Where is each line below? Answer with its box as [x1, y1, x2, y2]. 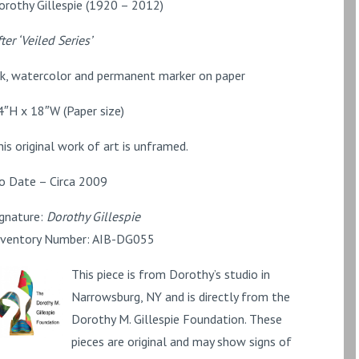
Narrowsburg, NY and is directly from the [71, 288, 291, 305]
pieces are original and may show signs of [71, 333, 292, 349]
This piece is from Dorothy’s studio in [71, 266, 271, 282]
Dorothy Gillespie [46, 208, 141, 224]
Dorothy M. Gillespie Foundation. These [71, 311, 283, 327]
